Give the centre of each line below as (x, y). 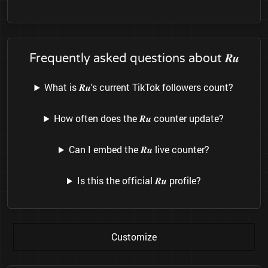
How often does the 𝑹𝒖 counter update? (139, 118)
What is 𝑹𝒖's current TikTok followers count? (139, 87)
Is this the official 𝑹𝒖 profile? (139, 181)
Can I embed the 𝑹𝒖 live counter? (139, 150)
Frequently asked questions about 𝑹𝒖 (134, 59)
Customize (134, 237)
